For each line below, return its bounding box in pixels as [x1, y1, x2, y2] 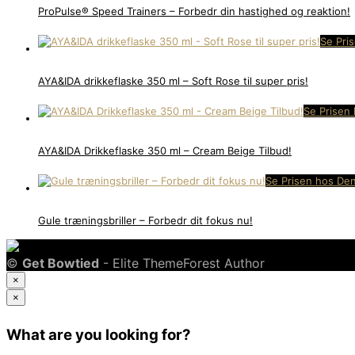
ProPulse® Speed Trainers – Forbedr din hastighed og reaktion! [38, 5, 350, 18]
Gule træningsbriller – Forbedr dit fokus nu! [38, 213, 253, 227]
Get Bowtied [22, 254, 99, 271]
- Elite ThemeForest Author [99, 254, 265, 271]
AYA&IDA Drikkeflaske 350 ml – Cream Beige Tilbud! [38, 143, 292, 157]
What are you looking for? [6, 325, 191, 344]
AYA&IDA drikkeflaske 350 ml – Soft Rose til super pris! [38, 74, 308, 87]
